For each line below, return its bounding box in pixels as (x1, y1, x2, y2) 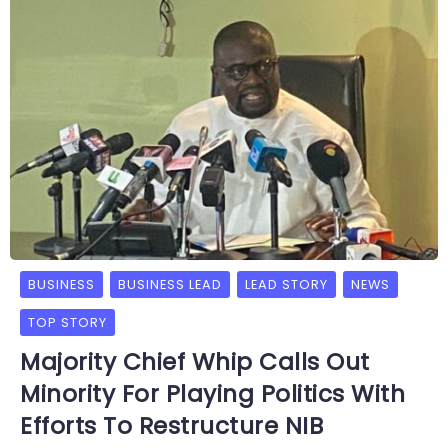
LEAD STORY (245, 276, 328, 294)
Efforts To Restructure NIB (20, 410, 323, 443)
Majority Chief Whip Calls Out (20, 346, 370, 379)
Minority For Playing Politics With (20, 378, 405, 411)
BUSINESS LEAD (118, 276, 222, 294)
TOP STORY (28, 314, 107, 332)
